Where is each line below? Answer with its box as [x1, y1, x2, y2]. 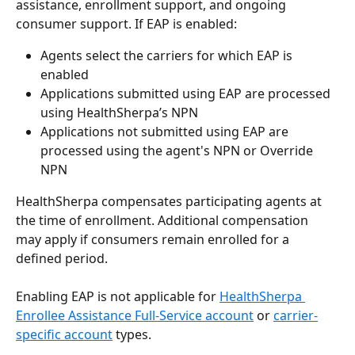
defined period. [16, 249, 108, 267]
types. [113, 326, 151, 344]
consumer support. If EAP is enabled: [16, 14, 237, 32]
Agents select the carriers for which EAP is [40, 46, 296, 64]
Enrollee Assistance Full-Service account [16, 307, 254, 325]
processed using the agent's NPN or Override [40, 141, 316, 159]
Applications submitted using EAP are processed [40, 84, 334, 102]
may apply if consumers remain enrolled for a [16, 230, 292, 248]
